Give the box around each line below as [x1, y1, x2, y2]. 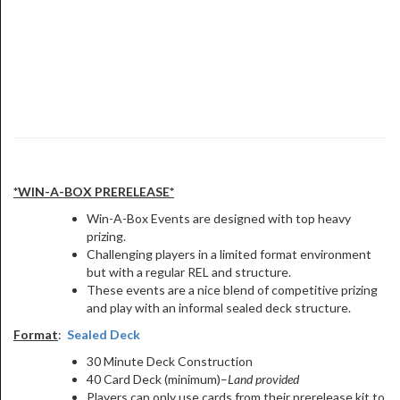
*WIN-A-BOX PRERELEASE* [13, 184, 174, 199]
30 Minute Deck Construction [87, 354, 253, 369]
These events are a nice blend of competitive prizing [87, 282, 378, 297]
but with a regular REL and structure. [87, 264, 291, 279]
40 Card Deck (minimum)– [87, 371, 228, 387]
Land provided [228, 371, 299, 387]
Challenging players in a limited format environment [87, 246, 371, 262]
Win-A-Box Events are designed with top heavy [87, 211, 351, 226]
